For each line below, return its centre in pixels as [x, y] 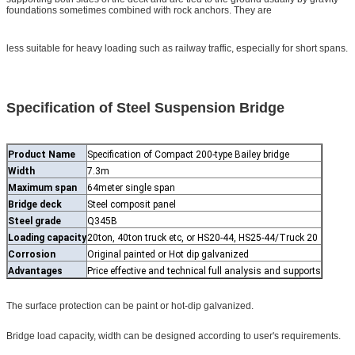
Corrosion [32, 254]
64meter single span [131, 187]
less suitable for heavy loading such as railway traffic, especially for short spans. [177, 48]
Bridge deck [35, 204]
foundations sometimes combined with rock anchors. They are [139, 10]
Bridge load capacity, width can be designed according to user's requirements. [174, 336]
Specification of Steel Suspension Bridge [145, 107]
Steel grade [34, 221]
